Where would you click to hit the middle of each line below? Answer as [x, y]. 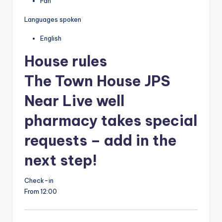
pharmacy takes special [111, 120]
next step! [61, 160]
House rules [66, 61]
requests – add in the [100, 140]
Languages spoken [53, 19]
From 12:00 [41, 192]
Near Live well [74, 101]
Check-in [39, 181]
